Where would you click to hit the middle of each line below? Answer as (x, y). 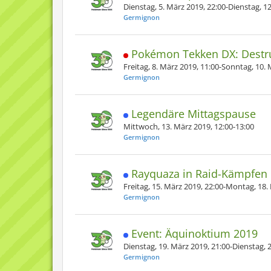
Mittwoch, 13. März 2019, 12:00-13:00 (189, 126)
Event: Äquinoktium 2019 (194, 233)
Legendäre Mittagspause (194, 114)
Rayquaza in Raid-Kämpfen (199, 174)
